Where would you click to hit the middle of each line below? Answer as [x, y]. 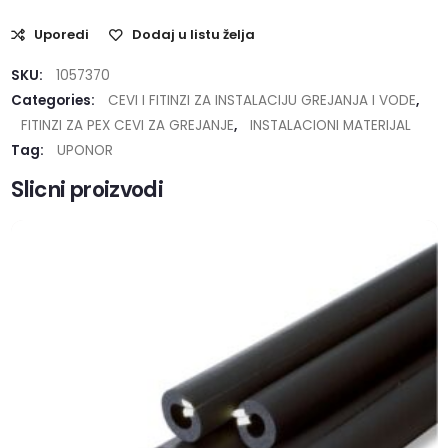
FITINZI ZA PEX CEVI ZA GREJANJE [128, 126]
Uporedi [62, 35]
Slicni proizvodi [87, 190]
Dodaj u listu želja [194, 35]
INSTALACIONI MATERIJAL [331, 126]
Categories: [55, 101]
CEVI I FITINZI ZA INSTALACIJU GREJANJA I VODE [262, 101]
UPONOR [85, 151]
